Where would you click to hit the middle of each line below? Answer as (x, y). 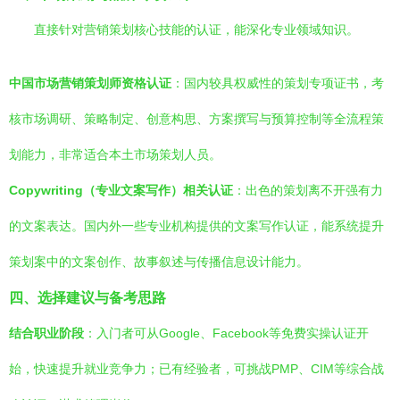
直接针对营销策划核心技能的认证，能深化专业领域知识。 (196, 29)
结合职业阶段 (46, 333)
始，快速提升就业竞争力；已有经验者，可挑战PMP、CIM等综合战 (196, 369)
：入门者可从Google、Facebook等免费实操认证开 (226, 333)
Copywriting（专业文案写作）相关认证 (121, 190)
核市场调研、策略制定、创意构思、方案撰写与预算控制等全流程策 (196, 119)
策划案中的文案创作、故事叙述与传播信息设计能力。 (159, 262)
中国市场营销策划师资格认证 (90, 83)
